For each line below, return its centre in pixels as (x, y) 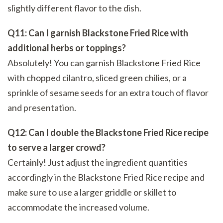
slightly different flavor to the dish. (74, 8)
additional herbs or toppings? (67, 48)
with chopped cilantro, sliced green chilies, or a (97, 78)
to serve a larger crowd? (56, 148)
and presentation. (42, 108)
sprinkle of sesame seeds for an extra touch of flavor (108, 93)
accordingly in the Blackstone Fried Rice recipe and (106, 177)
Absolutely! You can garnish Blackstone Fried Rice (104, 63)
